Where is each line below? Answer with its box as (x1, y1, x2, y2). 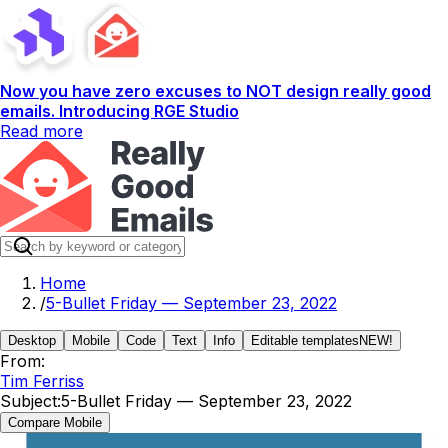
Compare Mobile (8, 415, 102, 430)
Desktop (8, 333, 56, 348)
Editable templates (251, 333, 359, 348)
